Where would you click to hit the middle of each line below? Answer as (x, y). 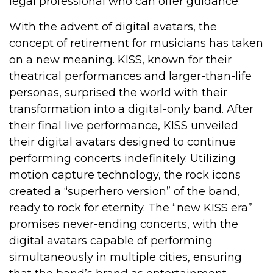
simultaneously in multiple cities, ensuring (126, 257)
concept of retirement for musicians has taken (136, 43)
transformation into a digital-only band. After (131, 109)
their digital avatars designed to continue (122, 142)
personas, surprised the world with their (118, 93)
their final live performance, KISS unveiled (124, 126)
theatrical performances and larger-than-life (130, 76)
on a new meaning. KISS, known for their (120, 60)
